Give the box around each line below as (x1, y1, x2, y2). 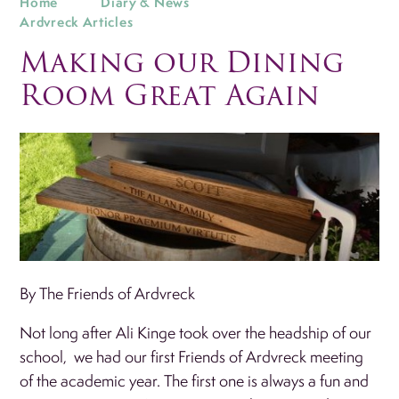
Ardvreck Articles (20, 12, 134, 31)
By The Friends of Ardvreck (20, 282, 196, 304)
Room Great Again (20, 71, 321, 118)
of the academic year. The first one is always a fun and (20, 370, 370, 391)
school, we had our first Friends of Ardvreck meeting (20, 346, 364, 367)
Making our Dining (20, 38, 345, 85)
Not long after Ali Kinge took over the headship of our (20, 322, 372, 343)
